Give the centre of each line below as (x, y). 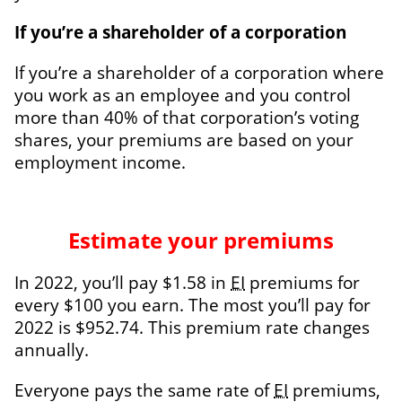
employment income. (100, 162)
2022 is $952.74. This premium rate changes (192, 327)
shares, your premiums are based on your (184, 139)
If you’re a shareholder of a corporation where (199, 72)
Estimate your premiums (201, 240)
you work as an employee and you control (183, 94)
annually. (52, 349)
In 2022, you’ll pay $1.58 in (122, 282)
